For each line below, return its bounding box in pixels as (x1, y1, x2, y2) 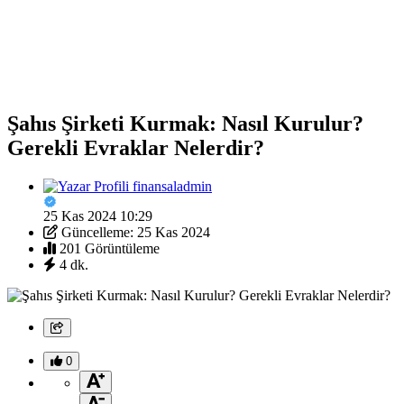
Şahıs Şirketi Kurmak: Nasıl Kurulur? (7, 111, 363, 135)
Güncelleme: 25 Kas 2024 (61, 224, 210, 240)
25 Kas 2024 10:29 (43, 207, 152, 224)
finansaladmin (133, 178, 212, 194)
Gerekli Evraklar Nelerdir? (7, 135, 264, 160)
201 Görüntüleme (60, 240, 160, 256)
